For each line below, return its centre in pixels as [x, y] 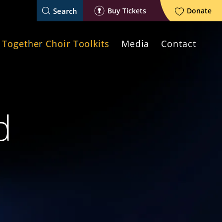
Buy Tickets [127, 11]
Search [65, 11]
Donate [199, 11]
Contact [179, 43]
